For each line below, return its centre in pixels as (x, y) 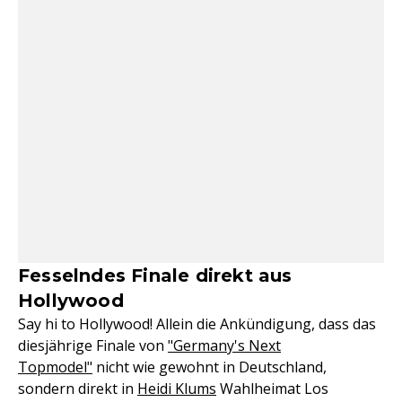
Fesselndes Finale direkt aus (155, 275)
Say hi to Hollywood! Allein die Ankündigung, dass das (197, 324)
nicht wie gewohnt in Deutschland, (210, 367)
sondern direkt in (78, 389)
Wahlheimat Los (272, 389)
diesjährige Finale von (93, 345)
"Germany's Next (224, 345)
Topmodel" (55, 367)
